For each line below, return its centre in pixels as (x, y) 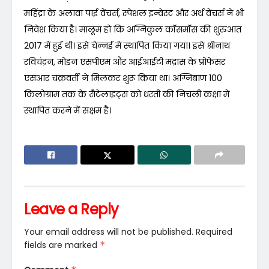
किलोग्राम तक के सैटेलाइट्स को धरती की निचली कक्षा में (127, 94)
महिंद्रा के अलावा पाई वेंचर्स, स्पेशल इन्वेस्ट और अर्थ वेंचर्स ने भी (134, 13)
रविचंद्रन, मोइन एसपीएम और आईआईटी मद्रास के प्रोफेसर (125, 62)
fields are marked (62, 245)
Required (214, 231)
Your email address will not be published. (109, 231)
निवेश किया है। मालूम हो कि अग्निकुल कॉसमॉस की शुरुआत (133, 29)
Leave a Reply (71, 209)
